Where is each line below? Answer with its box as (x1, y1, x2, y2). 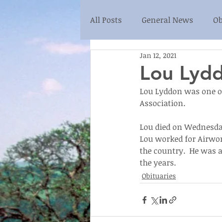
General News (142, 14, 193, 25)
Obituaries (142, 171, 176, 180)
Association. (140, 98, 185, 109)
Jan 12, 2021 (140, 51, 176, 60)
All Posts (90, 14, 122, 25)
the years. (140, 157, 176, 168)
